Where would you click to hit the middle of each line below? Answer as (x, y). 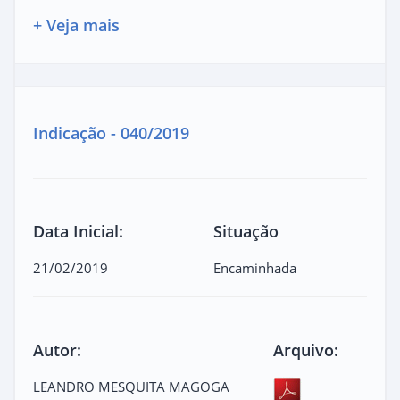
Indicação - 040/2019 (111, 133)
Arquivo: (306, 350)
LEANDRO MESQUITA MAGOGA (131, 386)
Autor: (57, 350)
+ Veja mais (76, 25)
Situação (246, 231)
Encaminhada (255, 267)
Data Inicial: (78, 231)
